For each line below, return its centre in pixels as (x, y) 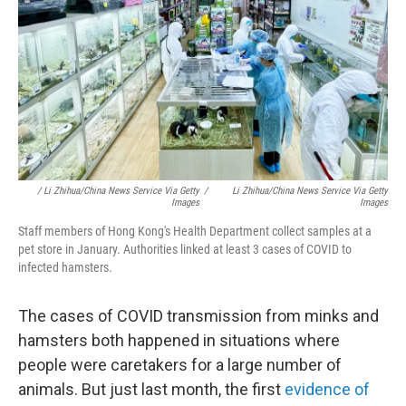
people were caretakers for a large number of (180, 364)
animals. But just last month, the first (151, 389)
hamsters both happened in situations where (179, 340)
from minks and (322, 315)
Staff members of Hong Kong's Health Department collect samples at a (195, 231)
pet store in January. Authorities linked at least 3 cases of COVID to (185, 249)
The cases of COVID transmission (140, 315)
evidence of (327, 389)
